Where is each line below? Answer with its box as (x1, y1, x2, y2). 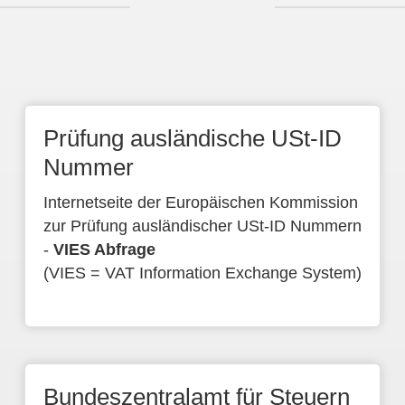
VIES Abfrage (52, 240, 155, 259)
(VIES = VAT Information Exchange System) (42, 264, 362, 282)
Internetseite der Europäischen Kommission (42, 193, 358, 212)
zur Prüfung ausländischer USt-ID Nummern (42, 217, 362, 235)
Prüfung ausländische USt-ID (42, 125, 342, 152)
